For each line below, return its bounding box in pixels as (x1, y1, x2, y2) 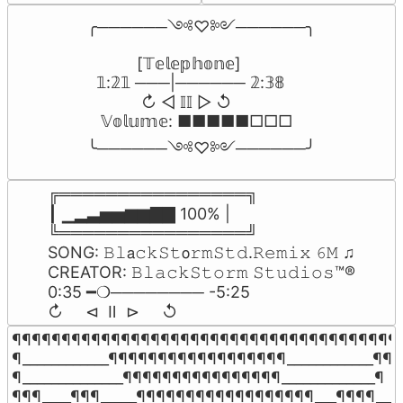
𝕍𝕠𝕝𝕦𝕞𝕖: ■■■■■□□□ (87, 112, 292, 131)
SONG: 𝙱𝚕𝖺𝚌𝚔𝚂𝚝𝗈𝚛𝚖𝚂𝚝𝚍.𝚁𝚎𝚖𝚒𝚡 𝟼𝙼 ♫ (48, 243, 355, 263)
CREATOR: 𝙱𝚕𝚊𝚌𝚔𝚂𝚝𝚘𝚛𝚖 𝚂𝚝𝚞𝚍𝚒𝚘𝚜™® (48, 263, 355, 282)
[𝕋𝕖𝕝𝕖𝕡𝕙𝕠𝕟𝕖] (87, 54, 241, 74)
